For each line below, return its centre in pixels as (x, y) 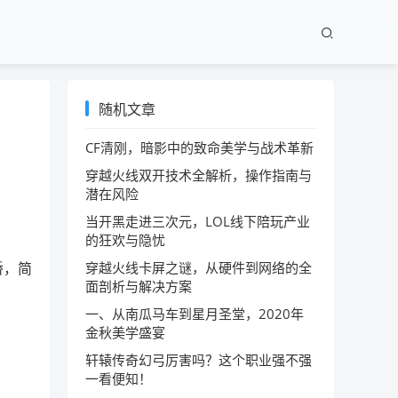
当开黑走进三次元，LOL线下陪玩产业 (198, 221)
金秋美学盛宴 (125, 332)
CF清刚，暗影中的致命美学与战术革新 (199, 147)
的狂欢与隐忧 (125, 240)
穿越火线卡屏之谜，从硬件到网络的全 (199, 267)
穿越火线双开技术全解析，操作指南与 (199, 175)
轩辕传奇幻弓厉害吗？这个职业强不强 (199, 360)
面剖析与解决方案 (139, 286)
